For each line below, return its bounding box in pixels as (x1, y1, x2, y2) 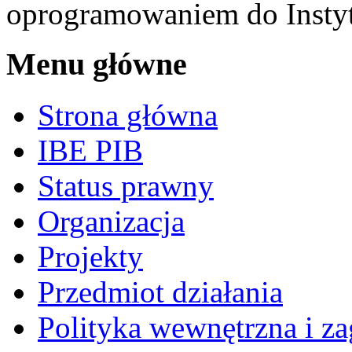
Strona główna (38, 98, 218, 133)
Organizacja (38, 204, 185, 239)
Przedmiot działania (38, 275, 283, 310)
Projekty (38, 240, 143, 274)
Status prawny (38, 169, 214, 203)
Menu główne (6, 46, 187, 82)
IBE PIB (38, 134, 143, 168)
